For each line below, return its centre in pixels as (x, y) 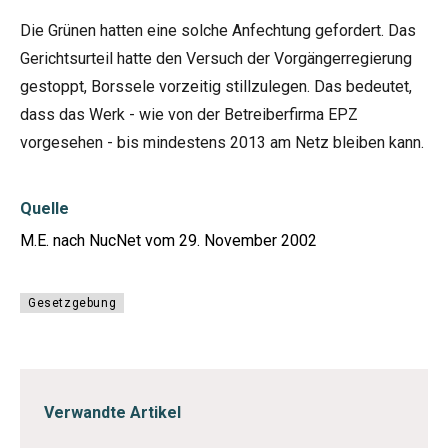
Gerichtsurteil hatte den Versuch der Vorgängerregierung (216, 58)
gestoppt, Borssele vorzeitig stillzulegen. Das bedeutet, (216, 86)
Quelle (44, 208)
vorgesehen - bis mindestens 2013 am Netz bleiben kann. (222, 142)
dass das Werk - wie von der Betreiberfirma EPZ (189, 114)
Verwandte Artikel (112, 412)
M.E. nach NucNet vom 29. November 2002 (168, 240)
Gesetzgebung (72, 303)
